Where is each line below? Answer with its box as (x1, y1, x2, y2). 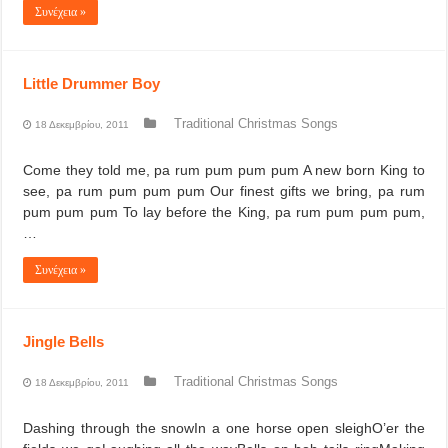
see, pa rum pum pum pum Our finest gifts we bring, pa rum (23, 183, 425, 199)
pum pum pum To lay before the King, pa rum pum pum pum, (23, 204, 425, 220)
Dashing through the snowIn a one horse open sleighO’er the (23, 420, 425, 436)
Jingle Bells (23, 333, 105, 350)
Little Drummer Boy (23, 75, 161, 92)
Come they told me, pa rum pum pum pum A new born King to (23, 162, 425, 178)
